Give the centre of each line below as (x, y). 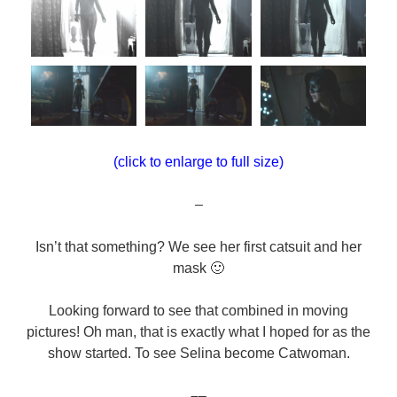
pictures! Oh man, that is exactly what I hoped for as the (198, 331)
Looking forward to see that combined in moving (198, 310)
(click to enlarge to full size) (198, 161)
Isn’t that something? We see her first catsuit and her (198, 246)
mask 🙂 (198, 268)
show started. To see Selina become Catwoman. (198, 353)
